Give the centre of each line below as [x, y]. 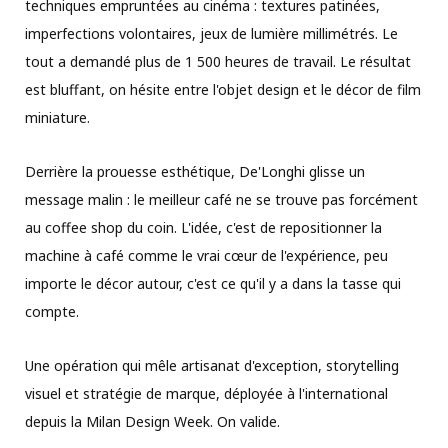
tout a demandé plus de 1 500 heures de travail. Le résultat [218, 61]
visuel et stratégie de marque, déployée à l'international [206, 393]
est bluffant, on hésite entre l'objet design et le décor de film [223, 89]
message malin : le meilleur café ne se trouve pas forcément [221, 199]
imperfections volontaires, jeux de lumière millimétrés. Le [211, 33]
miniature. [57, 117]
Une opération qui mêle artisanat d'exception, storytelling [212, 365]
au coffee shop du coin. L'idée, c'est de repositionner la [203, 227]
